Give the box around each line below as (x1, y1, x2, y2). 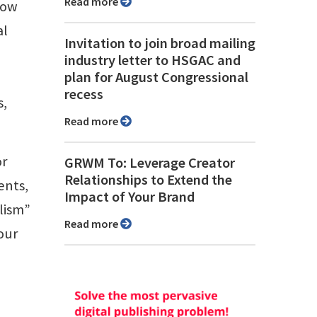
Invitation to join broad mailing (64, 34, 255, 53)
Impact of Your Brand (64, 188, 195, 207)
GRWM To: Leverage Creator (64, 154, 235, 173)
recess (64, 85, 103, 104)
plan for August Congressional (64, 68, 248, 87)
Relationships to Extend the (64, 171, 232, 190)
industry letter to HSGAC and (64, 51, 241, 70)
